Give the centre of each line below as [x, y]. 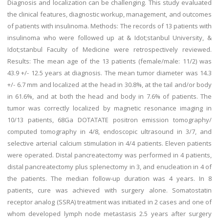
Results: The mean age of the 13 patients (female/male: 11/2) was [109, 61]
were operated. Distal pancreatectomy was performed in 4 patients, [109, 155]
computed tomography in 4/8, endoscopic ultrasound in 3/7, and [109, 131]
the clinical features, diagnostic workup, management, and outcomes [109, 14]
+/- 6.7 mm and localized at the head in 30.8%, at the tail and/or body [109, 85]
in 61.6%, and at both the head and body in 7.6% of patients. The [109, 96]
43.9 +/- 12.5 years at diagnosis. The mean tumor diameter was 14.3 [109, 73]
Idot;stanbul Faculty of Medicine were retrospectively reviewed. [109, 49]
